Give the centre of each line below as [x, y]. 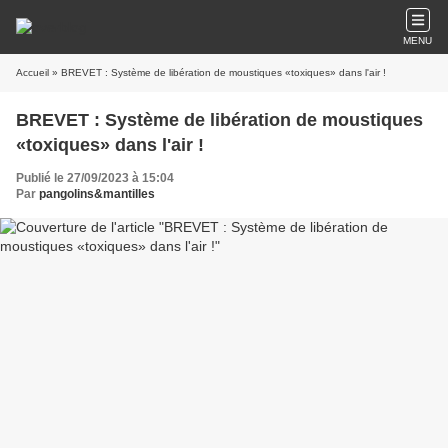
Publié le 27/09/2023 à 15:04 [95, 178]
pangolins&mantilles [97, 194]
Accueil [32, 72]
